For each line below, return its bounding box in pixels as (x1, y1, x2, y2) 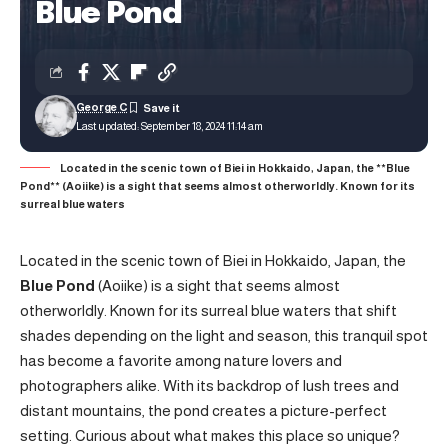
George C (75, 101, 128, 113)
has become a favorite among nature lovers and (20, 352, 342, 369)
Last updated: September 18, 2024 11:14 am (75, 119, 263, 132)
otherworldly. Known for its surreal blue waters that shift (20, 302, 397, 319)
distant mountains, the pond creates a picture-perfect (20, 402, 387, 419)
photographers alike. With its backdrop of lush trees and (20, 377, 399, 394)
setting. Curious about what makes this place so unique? (20, 427, 400, 444)
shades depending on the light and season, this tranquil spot (20, 327, 428, 344)
